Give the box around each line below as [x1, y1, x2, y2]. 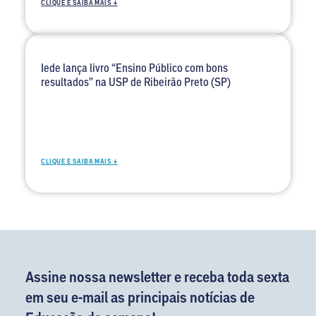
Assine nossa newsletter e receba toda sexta [25, 267, 289, 288]
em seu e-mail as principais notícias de [25, 287, 255, 308]
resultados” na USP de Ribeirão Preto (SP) [41, 73, 231, 90]
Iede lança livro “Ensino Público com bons [41, 59, 229, 75]
